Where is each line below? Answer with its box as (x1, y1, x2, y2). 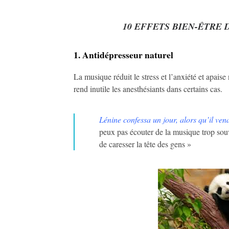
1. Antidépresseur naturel (74, 48, 173, 61)
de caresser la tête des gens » (99, 139, 191, 149)
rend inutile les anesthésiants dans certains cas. (74, 83, 222, 94)
